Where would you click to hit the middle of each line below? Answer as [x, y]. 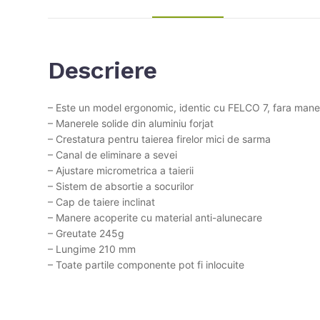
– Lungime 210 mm [92, 249]
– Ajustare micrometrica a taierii [121, 170]
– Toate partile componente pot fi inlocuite [146, 264]
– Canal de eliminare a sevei [112, 154]
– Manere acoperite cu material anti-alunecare [155, 217]
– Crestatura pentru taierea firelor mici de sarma [159, 139]
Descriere [102, 70]
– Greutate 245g [86, 233]
